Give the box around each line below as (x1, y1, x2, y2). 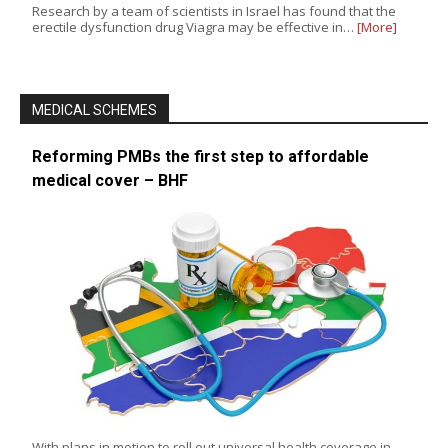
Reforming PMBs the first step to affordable (32, 147, 369, 167)
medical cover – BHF (32, 171, 188, 191)
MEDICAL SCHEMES (32, 102, 157, 119)
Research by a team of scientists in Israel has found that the (32, 2, 396, 21)
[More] (357, 18, 397, 37)
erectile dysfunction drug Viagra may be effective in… (32, 18, 357, 37)
